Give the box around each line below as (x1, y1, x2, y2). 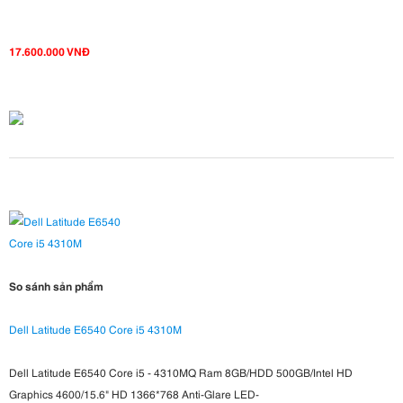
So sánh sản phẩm (9, 278, 103, 294)
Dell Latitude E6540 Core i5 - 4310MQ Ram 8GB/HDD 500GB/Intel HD (9, 364, 353, 381)
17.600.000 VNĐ (9, 43, 90, 59)
